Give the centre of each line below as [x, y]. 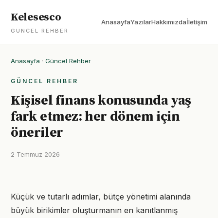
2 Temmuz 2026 [35, 154]
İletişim [197, 22]
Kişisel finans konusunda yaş [101, 100]
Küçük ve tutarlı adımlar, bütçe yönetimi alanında [101, 197]
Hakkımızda [169, 22]
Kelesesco [36, 17]
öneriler [37, 133]
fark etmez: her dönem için [95, 117]
